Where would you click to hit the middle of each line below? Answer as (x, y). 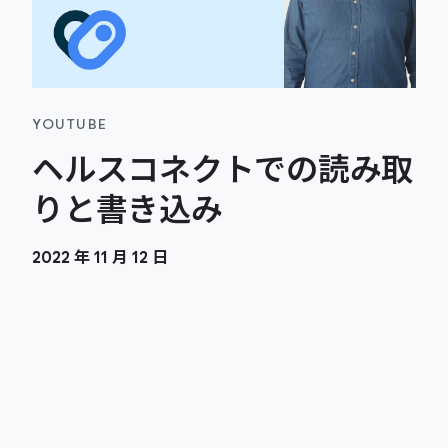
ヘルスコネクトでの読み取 (222, 170)
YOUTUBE (70, 124)
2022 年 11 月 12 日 (100, 258)
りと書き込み (127, 210)
